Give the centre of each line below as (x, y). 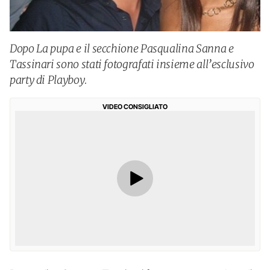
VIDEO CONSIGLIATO (135, 107)
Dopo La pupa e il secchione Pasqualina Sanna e (122, 49)
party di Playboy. (49, 80)
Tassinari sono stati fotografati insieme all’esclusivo (132, 64)
